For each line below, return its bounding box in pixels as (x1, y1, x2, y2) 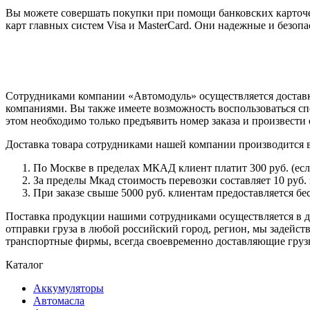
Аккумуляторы (33, 282, 104, 295)
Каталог (6, 259, 44, 271)
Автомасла (33, 295, 84, 307)
